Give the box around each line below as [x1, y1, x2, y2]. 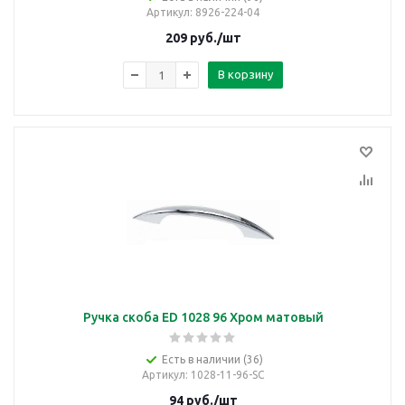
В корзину [218, 68, 273, 80]
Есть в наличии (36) [161, 353, 263, 365]
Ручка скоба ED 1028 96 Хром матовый [82, 310, 324, 325]
